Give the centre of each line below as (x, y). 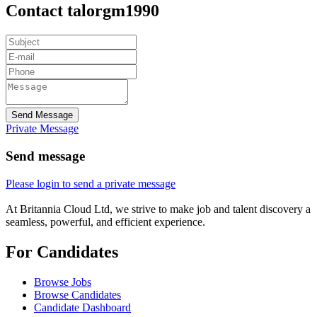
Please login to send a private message (91, 183)
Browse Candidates (77, 294)
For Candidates (62, 252)
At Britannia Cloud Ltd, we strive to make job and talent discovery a (158, 209)
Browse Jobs (63, 282)
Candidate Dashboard (82, 307)
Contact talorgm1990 (82, 11)
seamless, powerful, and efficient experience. (105, 221)
